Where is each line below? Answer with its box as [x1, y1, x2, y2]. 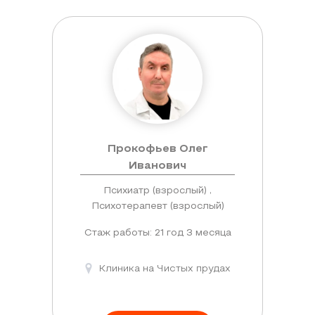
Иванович [129, 160, 186, 171]
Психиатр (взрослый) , [103, 186, 212, 195]
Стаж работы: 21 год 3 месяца [84, 228, 231, 238]
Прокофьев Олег [107, 143, 208, 154]
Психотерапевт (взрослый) [91, 201, 224, 211]
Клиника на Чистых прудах [98, 264, 231, 274]
